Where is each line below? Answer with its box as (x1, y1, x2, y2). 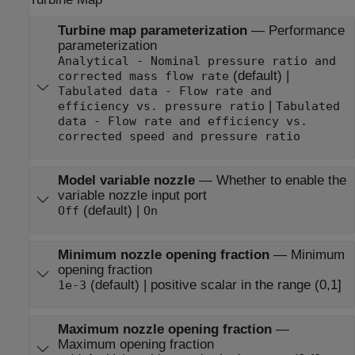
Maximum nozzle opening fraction (57, 322, 272, 338)
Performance (268, 22, 345, 38)
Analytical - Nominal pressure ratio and (57, 54, 336, 67)
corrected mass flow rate (57, 69, 229, 82)
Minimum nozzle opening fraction (57, 247, 269, 262)
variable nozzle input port (57, 187, 207, 203)
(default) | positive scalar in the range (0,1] (86, 277, 342, 292)
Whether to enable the (216, 172, 346, 188)
